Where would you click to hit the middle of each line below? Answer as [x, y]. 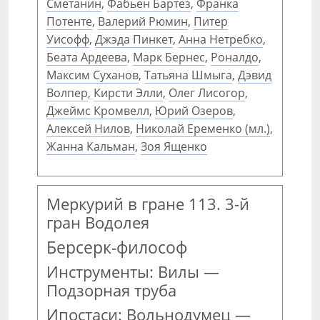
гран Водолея [98, 222]
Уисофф [68, 39]
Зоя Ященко [174, 146]
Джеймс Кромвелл [98, 111]
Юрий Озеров [194, 111]
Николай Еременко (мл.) [203, 129]
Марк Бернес [169, 57]
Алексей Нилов [88, 129]
